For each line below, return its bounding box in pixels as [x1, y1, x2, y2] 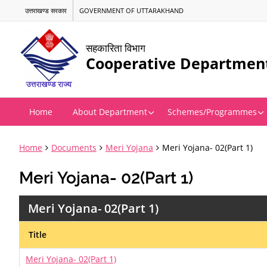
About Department [73, 106, 147, 117]
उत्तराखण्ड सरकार [25, 6, 67, 15]
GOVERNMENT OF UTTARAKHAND [79, 6, 184, 15]
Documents [51, 142, 97, 153]
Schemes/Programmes [167, 106, 257, 117]
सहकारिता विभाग [86, 42, 145, 54]
